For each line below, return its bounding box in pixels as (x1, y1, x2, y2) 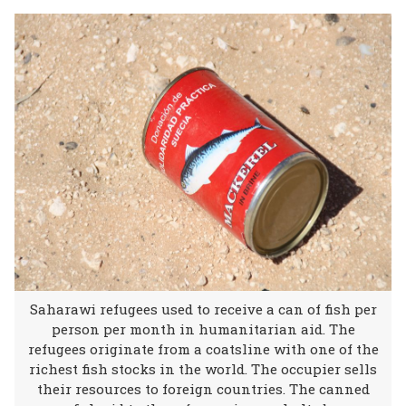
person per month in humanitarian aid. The (51, 320, 355, 338)
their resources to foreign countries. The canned (36, 380, 370, 398)
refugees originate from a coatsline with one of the (27, 340, 379, 358)
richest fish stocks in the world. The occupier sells (29, 360, 377, 378)
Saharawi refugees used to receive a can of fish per (29, 300, 377, 318)
